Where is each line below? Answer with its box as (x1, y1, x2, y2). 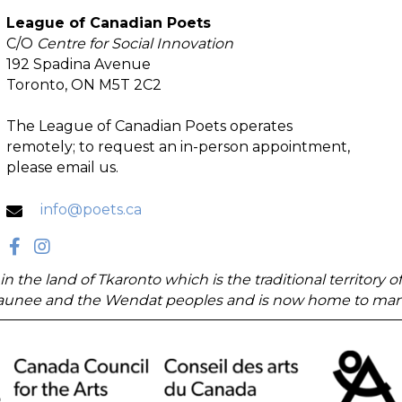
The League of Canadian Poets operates (5, 118, 293, 135)
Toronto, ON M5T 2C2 (5, 76, 162, 93)
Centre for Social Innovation (36, 35, 233, 52)
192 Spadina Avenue (5, 56, 151, 73)
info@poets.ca (39, 201, 142, 219)
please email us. (5, 159, 118, 176)
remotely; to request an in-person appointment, (5, 138, 350, 155)
